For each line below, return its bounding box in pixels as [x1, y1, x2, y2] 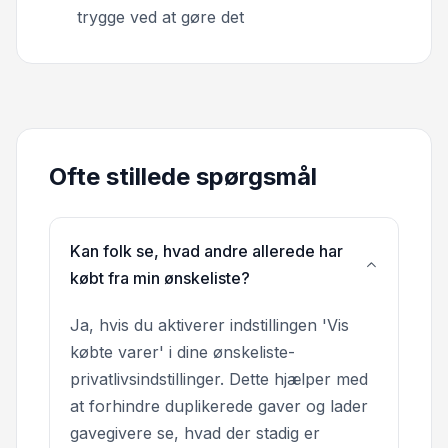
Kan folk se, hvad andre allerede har [70, 241, 343, 262]
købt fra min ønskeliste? [70, 268, 250, 289]
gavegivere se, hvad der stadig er [70, 423, 320, 444]
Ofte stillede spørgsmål [49, 162, 317, 192]
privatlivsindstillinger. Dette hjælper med [70, 369, 368, 390]
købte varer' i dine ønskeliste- [70, 342, 295, 363]
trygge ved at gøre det [77, 7, 244, 28]
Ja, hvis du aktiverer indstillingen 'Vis [70, 315, 349, 336]
